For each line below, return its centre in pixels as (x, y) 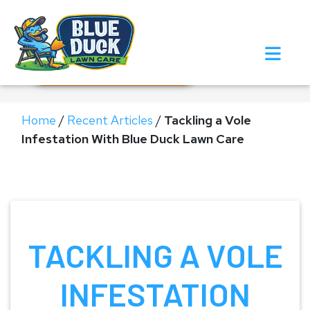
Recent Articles (110, 120)
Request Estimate (122, 69)
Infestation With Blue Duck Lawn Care (133, 139)
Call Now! (121, 33)
